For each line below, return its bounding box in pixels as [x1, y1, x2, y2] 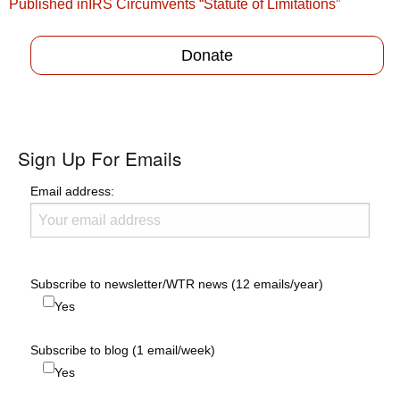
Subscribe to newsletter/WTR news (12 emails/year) [30, 277, 323, 292]
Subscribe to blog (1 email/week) [30, 343, 215, 358]
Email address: [30, 184, 114, 199]
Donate [181, 46, 233, 64]
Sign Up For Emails [18, 145, 181, 172]
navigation [8, 4, 95, 30]
